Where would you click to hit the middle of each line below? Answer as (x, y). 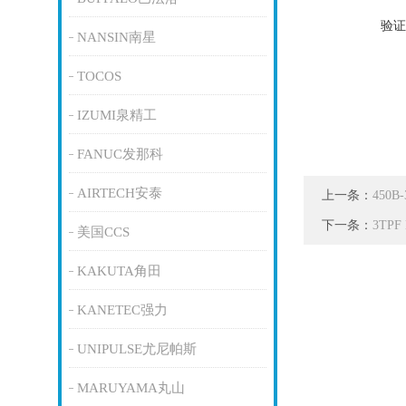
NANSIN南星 (116, 37)
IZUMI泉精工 (116, 115)
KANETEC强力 (122, 310)
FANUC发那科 (120, 154)
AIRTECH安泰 (119, 193)
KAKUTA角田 (119, 271)
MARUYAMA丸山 (130, 388)
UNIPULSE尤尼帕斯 (136, 349)
